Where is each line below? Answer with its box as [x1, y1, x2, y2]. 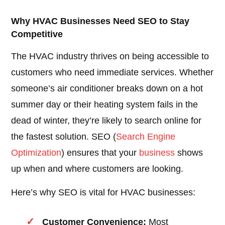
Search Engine [116, 132, 176, 142]
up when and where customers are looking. [11, 164, 184, 174]
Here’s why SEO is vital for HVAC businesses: [11, 187, 196, 198]
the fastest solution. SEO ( [11, 132, 117, 142]
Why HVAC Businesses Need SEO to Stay [11, 16, 190, 27]
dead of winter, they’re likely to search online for [11, 116, 202, 126]
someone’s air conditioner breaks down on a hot [11, 83, 203, 94]
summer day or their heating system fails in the [11, 99, 198, 110]
